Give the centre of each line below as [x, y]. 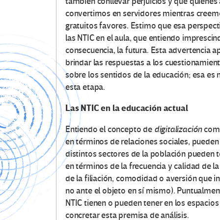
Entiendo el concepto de [110, 130]
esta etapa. [85, 87]
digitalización [178, 130]
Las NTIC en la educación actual [127, 109]
